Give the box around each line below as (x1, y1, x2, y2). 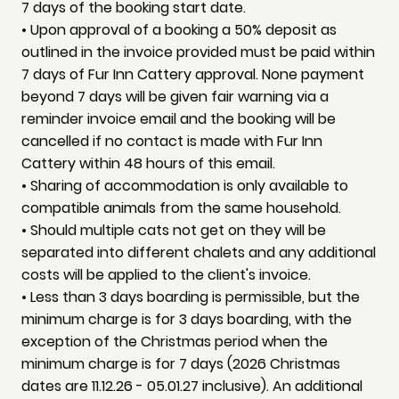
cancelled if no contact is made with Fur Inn (21, 131, 322, 152)
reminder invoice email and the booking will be (21, 109, 336, 130)
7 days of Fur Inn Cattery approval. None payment (21, 64, 364, 85)
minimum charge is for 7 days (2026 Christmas (21, 354, 340, 375)
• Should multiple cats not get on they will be (21, 220, 326, 241)
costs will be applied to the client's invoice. (21, 265, 311, 286)
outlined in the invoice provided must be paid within (21, 42, 375, 63)
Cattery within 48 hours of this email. (21, 153, 275, 175)
